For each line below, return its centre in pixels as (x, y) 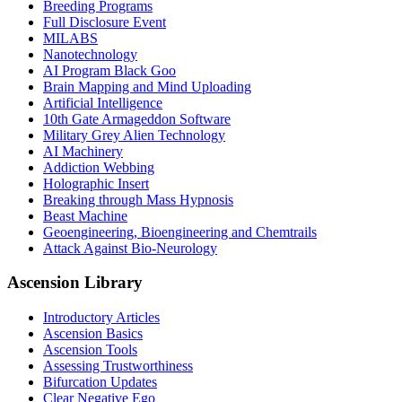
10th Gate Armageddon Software (137, 118)
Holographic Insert (96, 183)
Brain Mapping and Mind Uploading (147, 86)
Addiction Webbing (99, 167)
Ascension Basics (93, 334)
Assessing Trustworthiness (118, 366)
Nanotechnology (90, 54)
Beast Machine (85, 215)
